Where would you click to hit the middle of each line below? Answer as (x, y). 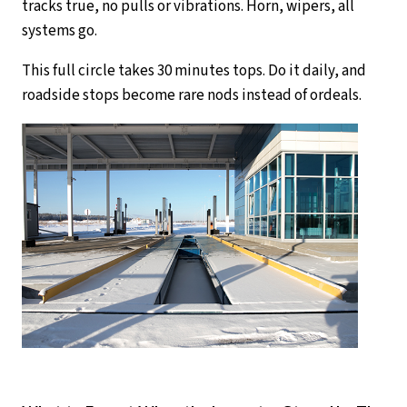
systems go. (60, 30)
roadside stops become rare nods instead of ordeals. (192, 95)
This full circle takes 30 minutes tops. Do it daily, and (194, 70)
